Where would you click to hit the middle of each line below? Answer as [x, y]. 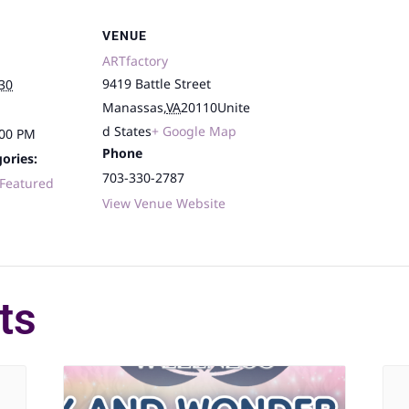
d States [127, 131]
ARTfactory [135, 61]
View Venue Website [164, 204]
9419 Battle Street [157, 84]
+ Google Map [194, 131]
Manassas [133, 108]
